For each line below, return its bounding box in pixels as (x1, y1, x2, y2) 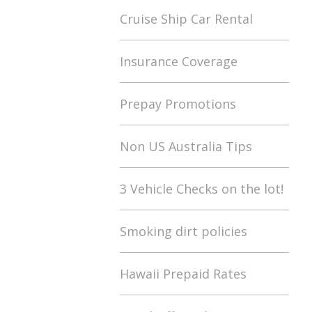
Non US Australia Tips (120, 138, 252, 155)
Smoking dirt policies (120, 223, 247, 240)
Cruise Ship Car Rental (120, 10, 253, 27)
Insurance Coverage (120, 53, 237, 70)
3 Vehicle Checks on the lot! (120, 180, 283, 197)
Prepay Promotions (120, 95, 236, 112)
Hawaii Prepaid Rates (120, 265, 247, 282)
